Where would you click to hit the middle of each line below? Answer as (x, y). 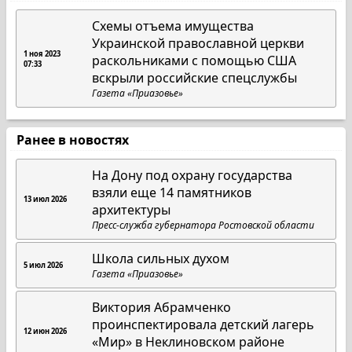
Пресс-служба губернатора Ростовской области (203, 225)
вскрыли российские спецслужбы (195, 78)
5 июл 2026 (43, 265)
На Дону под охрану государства (192, 175)
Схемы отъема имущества (173, 26)
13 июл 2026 (45, 199)
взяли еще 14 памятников (172, 192)
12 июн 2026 (45, 331)
